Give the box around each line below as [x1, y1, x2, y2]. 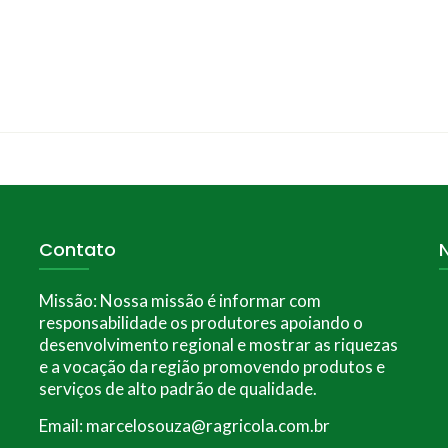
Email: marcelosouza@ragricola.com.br [38, 415, 330, 437]
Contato [38, 237, 116, 263]
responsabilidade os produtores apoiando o [38, 312, 363, 334]
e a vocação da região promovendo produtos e [38, 356, 385, 378]
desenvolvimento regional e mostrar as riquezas [38, 334, 398, 356]
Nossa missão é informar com [96, 290, 321, 312]
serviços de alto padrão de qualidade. [38, 378, 317, 400]
